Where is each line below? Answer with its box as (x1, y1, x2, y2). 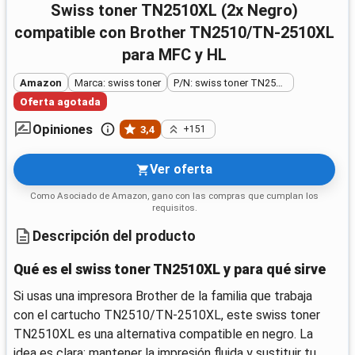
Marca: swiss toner (74, 76, 161, 89)
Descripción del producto (32, 227, 196, 244)
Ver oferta (150, 162, 213, 177)
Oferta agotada (20, 95, 101, 108)
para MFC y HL (122, 44, 227, 64)
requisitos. (151, 202, 197, 214)
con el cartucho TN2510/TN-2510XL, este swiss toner (13, 307, 320, 323)
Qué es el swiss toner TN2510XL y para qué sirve (13, 261, 326, 278)
